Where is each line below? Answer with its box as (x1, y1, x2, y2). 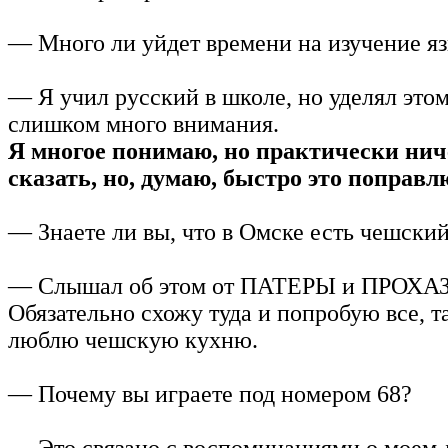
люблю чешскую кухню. (8, 326, 258, 353)
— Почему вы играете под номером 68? (8, 380, 412, 407)
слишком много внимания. (8, 110, 279, 137)
